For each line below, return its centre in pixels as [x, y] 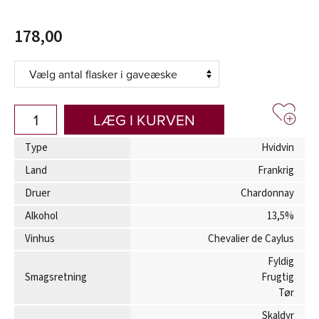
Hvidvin [278, 148]
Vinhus [40, 239]
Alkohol [41, 216]
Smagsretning [56, 277]
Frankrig [276, 171]
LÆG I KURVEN [144, 120]
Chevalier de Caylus [251, 239]
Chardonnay [267, 193]
